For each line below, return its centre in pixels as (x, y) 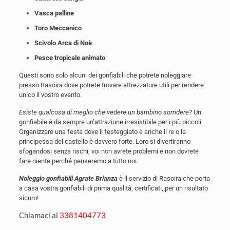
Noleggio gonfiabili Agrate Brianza (68, 178)
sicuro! (28, 198)
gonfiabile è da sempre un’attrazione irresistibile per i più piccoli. (111, 122)
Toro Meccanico (58, 28)
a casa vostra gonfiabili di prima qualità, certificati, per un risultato (113, 188)
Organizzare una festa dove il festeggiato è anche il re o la (102, 131)
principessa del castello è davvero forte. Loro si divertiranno (104, 141)
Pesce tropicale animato (70, 57)
